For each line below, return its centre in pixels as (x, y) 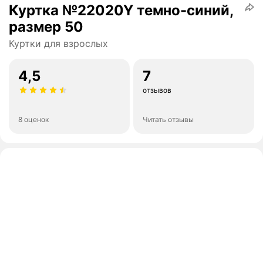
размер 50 (46, 27)
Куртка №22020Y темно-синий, (121, 11)
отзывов (157, 90)
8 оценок (33, 120)
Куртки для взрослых (58, 44)
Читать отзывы (168, 120)
